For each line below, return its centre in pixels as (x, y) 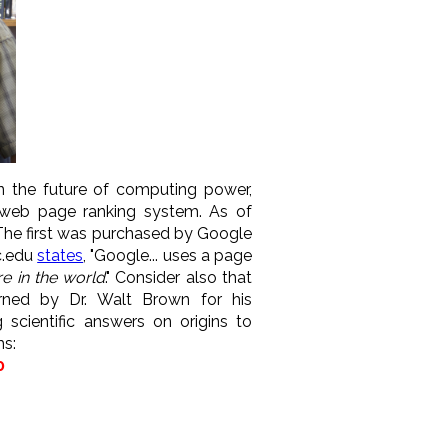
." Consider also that (179, 277)
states (60, 255)
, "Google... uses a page (168, 255)
